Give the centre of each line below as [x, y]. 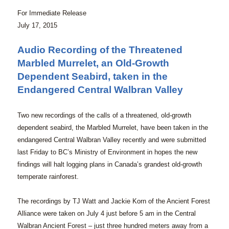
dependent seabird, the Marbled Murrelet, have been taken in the [112, 128]
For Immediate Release [52, 13]
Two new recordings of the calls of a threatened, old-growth [104, 116]
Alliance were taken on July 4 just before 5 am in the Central [106, 214]
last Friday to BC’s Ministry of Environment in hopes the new [107, 152]
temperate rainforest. [48, 177]
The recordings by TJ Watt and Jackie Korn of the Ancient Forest [113, 201]
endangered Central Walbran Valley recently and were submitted [111, 140]
